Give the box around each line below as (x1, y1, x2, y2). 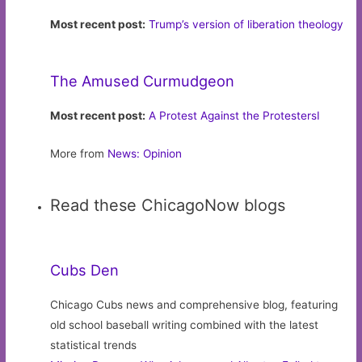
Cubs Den (50, 260, 120, 279)
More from (50, 146, 108, 160)
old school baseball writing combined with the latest (50, 318, 319, 331)
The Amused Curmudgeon (50, 71, 235, 90)
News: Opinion (107, 146, 183, 160)
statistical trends (50, 338, 137, 351)
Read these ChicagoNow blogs (50, 195, 286, 215)
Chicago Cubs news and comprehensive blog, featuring (50, 297, 339, 311)
